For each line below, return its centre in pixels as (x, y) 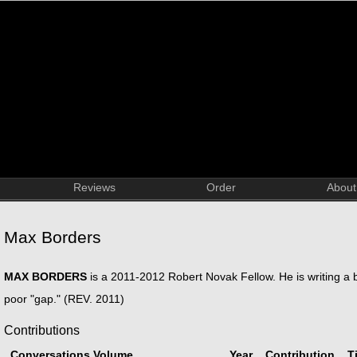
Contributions (42, 330)
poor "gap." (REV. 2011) (64, 299)
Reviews (94, 187)
